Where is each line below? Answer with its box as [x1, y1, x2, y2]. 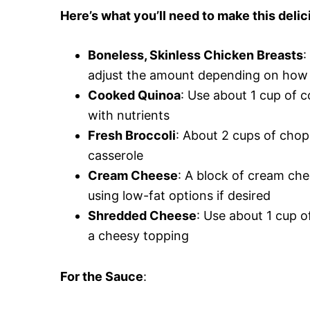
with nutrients [88, 108, 170, 123]
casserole [88, 148, 143, 163]
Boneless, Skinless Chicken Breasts [88, 48, 303, 63]
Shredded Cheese [88, 208, 197, 224]
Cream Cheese [88, 168, 178, 183]
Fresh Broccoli [88, 128, 176, 143]
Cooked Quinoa [88, 88, 181, 103]
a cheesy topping [88, 228, 189, 244]
